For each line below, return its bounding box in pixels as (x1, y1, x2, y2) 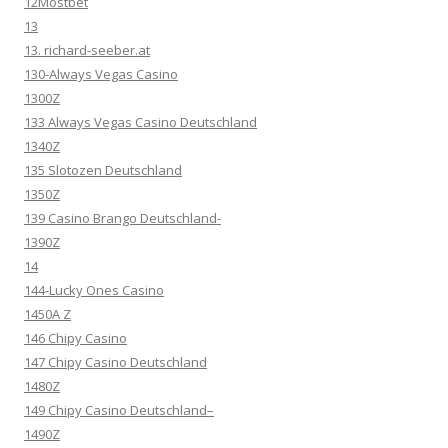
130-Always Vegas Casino (24, 65, 178, 83)
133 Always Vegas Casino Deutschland (24, 113, 257, 131)
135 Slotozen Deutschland (24, 161, 182, 179)
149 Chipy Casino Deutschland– (24, 401, 214, 419)
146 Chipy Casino (24, 329, 127, 347)
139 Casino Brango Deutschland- (24, 209, 221, 227)
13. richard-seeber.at (24, 41, 150, 59)
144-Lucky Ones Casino (24, 281, 164, 299)
